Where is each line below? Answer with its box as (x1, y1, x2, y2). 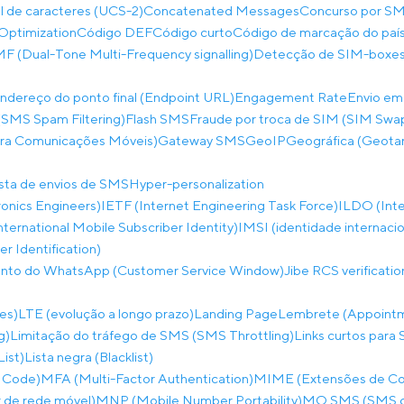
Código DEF (77, 24, 152, 40)
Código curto (152, 24, 233, 40)
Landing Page (194, 306, 278, 321)
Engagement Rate (234, 89, 347, 105)
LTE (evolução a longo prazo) (18, 306, 194, 321)
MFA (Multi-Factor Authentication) (41, 371, 253, 386)
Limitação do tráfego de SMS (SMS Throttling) (10, 327, 294, 343)
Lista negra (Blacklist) (24, 349, 153, 364)
